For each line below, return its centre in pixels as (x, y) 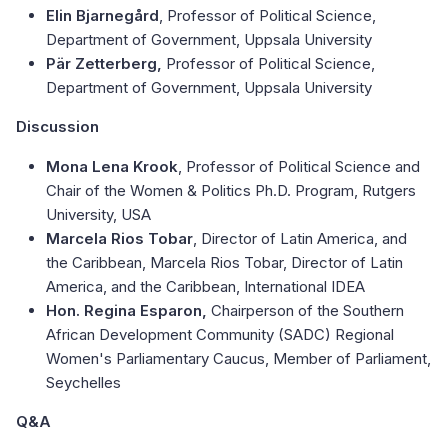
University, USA (98, 215)
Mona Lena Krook (112, 167)
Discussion (57, 127)
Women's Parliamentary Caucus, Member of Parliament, (238, 359)
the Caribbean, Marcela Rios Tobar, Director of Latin (224, 263)
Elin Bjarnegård (102, 16)
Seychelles (83, 383)
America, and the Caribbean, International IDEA (207, 287)
